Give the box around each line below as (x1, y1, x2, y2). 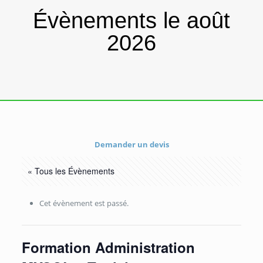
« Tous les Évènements (27, 165, 114, 177)
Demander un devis (94, 139, 169, 150)
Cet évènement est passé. (39, 198, 129, 208)
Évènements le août (33, 8, 230, 33)
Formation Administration (21, 237, 195, 257)
